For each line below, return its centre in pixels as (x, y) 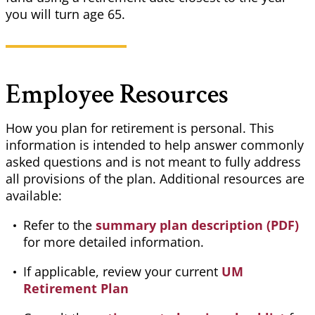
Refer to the (59, 225)
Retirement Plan (76, 289)
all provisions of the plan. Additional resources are (155, 179)
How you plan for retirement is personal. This (140, 128)
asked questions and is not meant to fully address (153, 162)
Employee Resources (117, 95)
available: (34, 196)
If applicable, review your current (122, 272)
